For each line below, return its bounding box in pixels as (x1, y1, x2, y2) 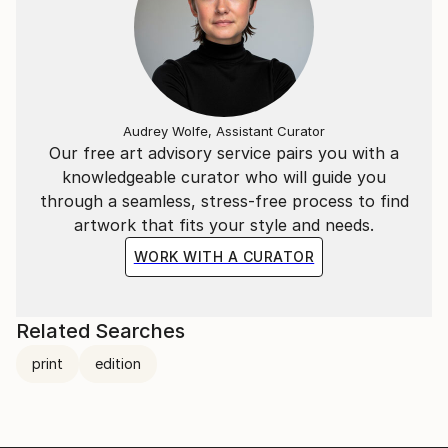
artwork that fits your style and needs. (74, 215, 374, 235)
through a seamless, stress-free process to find (39, 191, 409, 211)
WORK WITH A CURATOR (133, 248, 315, 265)
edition (95, 355, 141, 372)
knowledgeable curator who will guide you (62, 167, 386, 187)
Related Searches (16, 319, 185, 343)
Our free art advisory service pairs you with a (49, 143, 399, 163)
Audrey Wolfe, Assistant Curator (123, 123, 325, 139)
